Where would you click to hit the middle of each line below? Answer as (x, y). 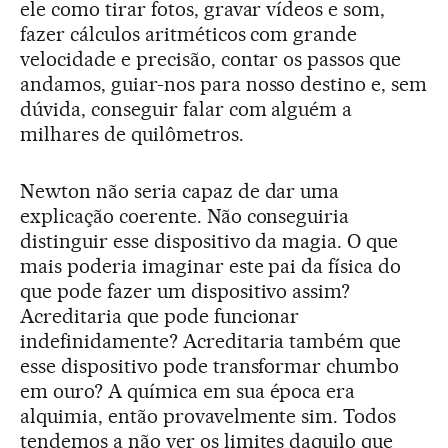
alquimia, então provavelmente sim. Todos (208, 416)
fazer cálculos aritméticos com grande (189, 34)
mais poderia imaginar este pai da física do (211, 266)
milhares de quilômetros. (132, 134)
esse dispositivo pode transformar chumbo (210, 366)
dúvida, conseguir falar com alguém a (186, 109)
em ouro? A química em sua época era (188, 391)
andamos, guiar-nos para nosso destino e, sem (224, 84)
